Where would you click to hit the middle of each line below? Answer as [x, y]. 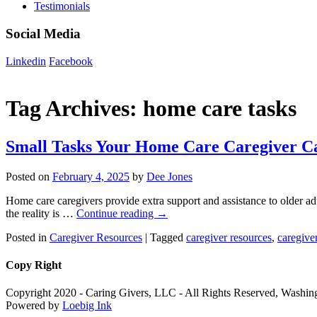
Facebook [71, 61]
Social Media [43, 34]
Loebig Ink [87, 306]
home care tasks [220, 109]
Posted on [28, 176]
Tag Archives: [74, 109]
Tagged [167, 237]
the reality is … [41, 213]
